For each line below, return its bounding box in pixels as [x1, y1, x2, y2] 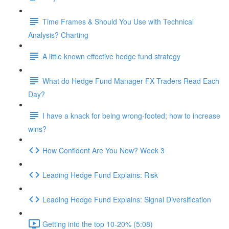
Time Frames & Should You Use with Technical [42, 16, 194, 27]
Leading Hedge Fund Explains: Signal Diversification [42, 194, 211, 204]
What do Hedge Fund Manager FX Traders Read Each [42, 75, 219, 86]
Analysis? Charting [28, 30, 88, 40]
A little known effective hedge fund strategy [42, 51, 180, 61]
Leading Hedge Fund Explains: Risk [42, 169, 158, 180]
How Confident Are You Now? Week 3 [42, 145, 165, 155]
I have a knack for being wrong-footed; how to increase [42, 110, 220, 121]
